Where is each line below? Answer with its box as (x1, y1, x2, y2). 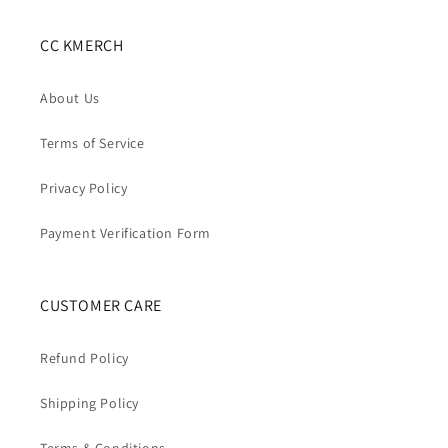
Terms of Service (40, 134, 145, 152)
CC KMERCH (40, 35, 124, 56)
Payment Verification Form (40, 224, 211, 242)
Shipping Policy (40, 394, 139, 412)
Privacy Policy (40, 179, 128, 197)
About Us (40, 89, 100, 107)
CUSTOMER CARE (40, 295, 162, 316)
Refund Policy (40, 349, 129, 367)
